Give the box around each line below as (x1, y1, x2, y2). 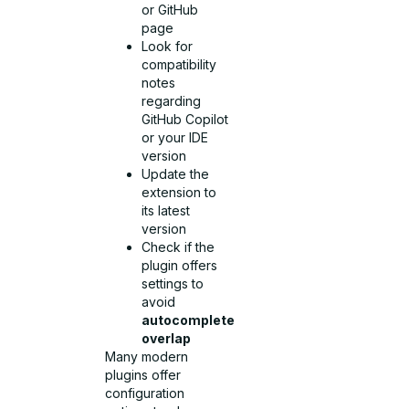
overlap (142, 330, 192, 347)
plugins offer (105, 367, 182, 383)
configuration (105, 385, 185, 402)
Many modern (105, 349, 189, 365)
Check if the (142, 239, 215, 256)
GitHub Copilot (142, 111, 229, 128)
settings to (142, 276, 204, 292)
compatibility (142, 57, 217, 73)
